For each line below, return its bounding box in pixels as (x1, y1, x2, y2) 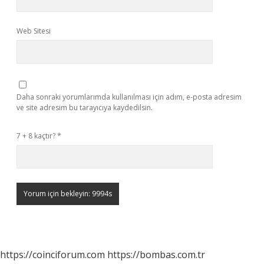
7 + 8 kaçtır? (16, 131, 57, 141)
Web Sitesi (16, 26, 51, 36)
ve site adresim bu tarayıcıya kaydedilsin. (16, 103, 153, 113)
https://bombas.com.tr (107, 248, 205, 261)
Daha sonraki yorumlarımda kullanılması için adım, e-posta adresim (16, 92, 242, 102)
